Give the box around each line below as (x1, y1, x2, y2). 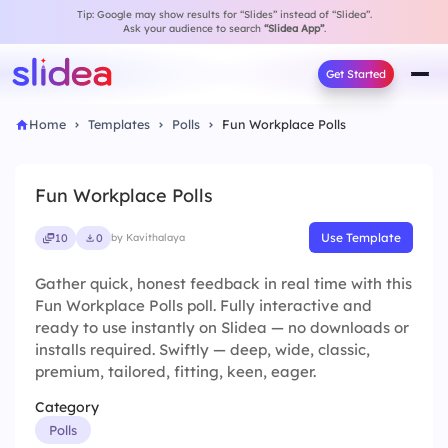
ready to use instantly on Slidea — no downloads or (35, 318, 409, 337)
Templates (88, 116, 150, 132)
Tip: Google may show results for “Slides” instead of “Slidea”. (76, 8, 372, 21)
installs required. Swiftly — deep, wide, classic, (35, 340, 370, 359)
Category (35, 398, 99, 416)
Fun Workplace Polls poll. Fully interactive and (35, 296, 372, 315)
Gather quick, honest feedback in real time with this (35, 274, 412, 293)
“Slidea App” (263, 22, 324, 35)
